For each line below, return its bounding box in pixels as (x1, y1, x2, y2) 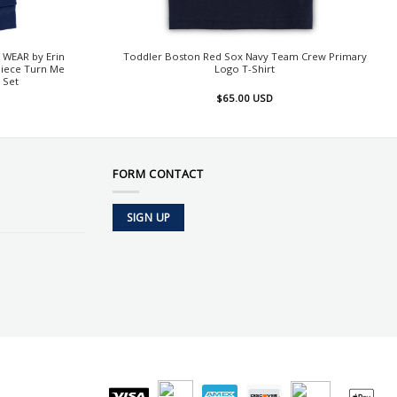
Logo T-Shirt (214, 61, 276, 75)
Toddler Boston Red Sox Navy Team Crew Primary (122, 49, 367, 63)
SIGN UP (126, 210, 171, 226)
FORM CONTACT (113, 166, 204, 183)
